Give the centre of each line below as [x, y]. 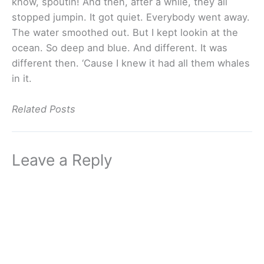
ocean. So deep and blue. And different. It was [120, 47]
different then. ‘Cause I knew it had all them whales [131, 63]
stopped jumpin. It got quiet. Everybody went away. [131, 17]
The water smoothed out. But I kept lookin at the [125, 32]
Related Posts [44, 109]
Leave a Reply [62, 160]
